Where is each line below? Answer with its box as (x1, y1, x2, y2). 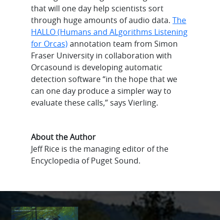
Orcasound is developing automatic (31, 61, 163, 73)
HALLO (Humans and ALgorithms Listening (31, 26, 188, 37)
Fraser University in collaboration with (31, 50, 172, 61)
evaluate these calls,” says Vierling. (31, 97, 159, 108)
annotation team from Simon (68, 38, 178, 49)
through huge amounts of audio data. (31, 14, 173, 26)
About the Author (31, 131, 96, 142)
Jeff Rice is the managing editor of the (31, 143, 169, 154)
